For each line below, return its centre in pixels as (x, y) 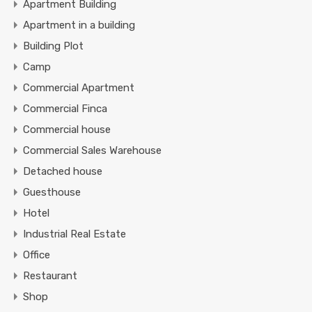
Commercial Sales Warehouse (92, 151)
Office (37, 255)
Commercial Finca (65, 109)
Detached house (63, 172)
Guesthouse (52, 193)
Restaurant (50, 276)
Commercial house (67, 130)
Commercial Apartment (79, 88)
